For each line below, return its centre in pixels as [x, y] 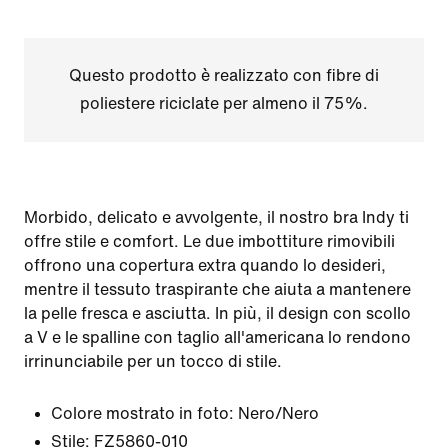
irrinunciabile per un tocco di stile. [153, 361]
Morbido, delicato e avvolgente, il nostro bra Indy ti [216, 217]
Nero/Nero [278, 413]
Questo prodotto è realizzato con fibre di [223, 75]
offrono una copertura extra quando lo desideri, [205, 265]
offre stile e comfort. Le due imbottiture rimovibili [209, 241]
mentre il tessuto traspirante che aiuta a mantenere [217, 289]
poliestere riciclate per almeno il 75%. [223, 103]
